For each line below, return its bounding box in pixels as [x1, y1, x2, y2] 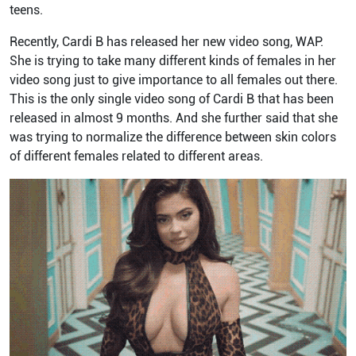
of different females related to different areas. [10, 149, 266, 164]
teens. [10, 2, 46, 17]
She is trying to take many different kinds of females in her [10, 53, 336, 68]
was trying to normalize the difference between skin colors [10, 130, 336, 145]
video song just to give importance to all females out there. [10, 72, 338, 87]
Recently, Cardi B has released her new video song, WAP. [10, 34, 323, 49]
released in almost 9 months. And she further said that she [10, 110, 338, 126]
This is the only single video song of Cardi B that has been [10, 91, 334, 106]
